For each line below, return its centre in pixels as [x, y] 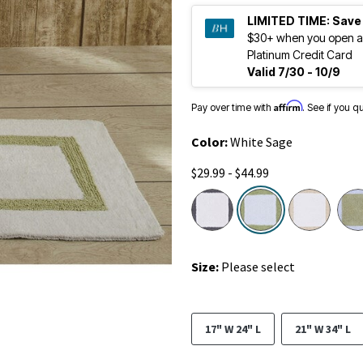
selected [312, 198]
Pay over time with [233, 107]
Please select [258, 267]
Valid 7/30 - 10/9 [294, 72]
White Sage [261, 142]
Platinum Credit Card [300, 55]
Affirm [288, 106]
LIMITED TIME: [288, 21]
